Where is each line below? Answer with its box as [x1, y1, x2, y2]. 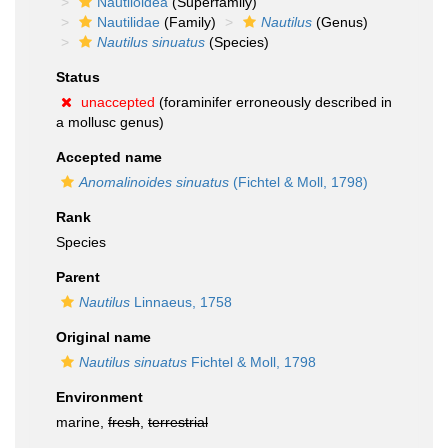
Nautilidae [97, 14, 160, 30]
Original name [56, 329, 151, 345]
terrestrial [148, 414, 208, 430]
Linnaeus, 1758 [130, 294, 232, 310]
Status [56, 69, 100, 85]
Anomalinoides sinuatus [79, 174, 229, 190]
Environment [56, 389, 143, 405]
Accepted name [56, 149, 162, 165]
